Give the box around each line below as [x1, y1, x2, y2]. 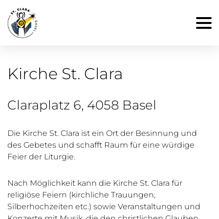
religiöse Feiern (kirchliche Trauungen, [7, 190, 155, 199]
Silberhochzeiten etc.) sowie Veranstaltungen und [7, 202, 200, 211]
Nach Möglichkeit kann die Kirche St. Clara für [7, 178, 182, 188]
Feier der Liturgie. [7, 152, 75, 161]
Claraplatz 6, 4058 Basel [7, 97, 156, 113]
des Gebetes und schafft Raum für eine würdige [7, 140, 195, 150]
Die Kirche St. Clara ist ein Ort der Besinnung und [7, 129, 197, 138]
